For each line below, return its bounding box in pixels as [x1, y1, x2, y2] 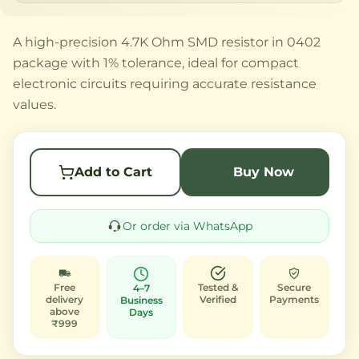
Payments [269, 292, 320, 305]
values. [13, 96, 56, 112]
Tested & [197, 280, 238, 293]
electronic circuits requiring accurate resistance [13, 75, 317, 91]
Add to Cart [75, 163, 152, 179]
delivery [46, 292, 84, 305]
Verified [199, 292, 236, 305]
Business [119, 293, 163, 306]
